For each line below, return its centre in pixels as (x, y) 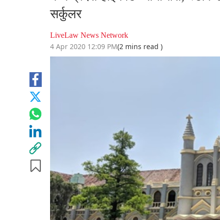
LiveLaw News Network (89, 35)
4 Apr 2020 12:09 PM (84, 47)
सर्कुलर (66, 14)
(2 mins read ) (140, 47)
